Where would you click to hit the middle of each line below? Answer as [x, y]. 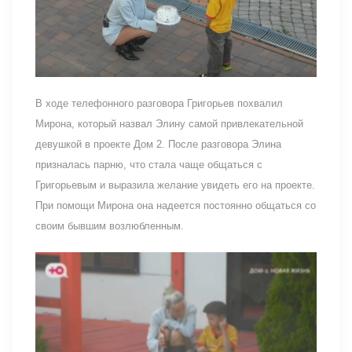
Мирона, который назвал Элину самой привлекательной [169, 123]
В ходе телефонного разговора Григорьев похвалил [159, 103]
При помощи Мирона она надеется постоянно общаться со [176, 205]
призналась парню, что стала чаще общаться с [149, 164]
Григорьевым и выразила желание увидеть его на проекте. [175, 185]
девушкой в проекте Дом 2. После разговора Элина [158, 144]
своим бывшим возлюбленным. [110, 225]
